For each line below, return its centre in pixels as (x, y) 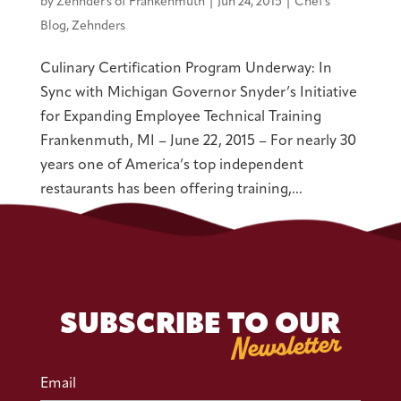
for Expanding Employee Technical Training (180, 117)
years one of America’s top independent (171, 165)
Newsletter (286, 346)
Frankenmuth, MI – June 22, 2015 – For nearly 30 (198, 141)
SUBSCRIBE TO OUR (200, 325)
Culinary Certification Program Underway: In (186, 68)
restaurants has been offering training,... (171, 189)
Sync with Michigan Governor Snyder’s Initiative (198, 93)
